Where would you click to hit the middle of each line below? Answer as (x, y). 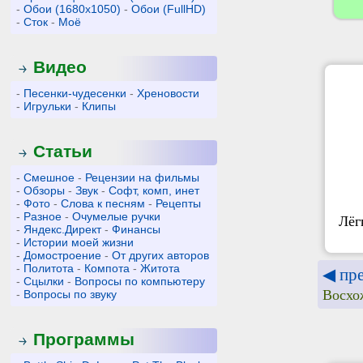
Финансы (137, 229)
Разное (43, 216)
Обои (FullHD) (169, 9)
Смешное (49, 177)
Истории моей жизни (79, 242)
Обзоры (45, 190)
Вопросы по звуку (70, 294)
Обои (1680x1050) (73, 9)
